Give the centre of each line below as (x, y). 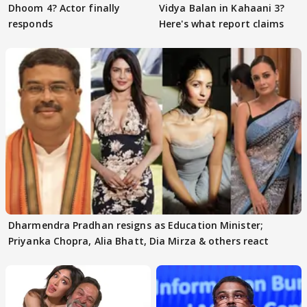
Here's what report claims (222, 23)
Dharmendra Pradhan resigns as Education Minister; (136, 225)
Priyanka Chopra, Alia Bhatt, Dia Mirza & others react (139, 241)
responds (30, 23)
